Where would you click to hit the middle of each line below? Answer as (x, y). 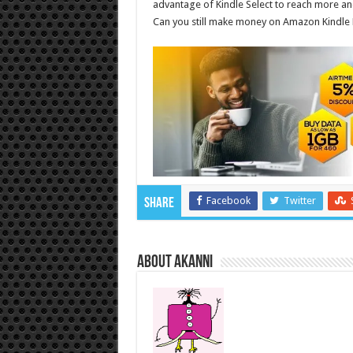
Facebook (228, 201)
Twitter (299, 201)
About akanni (175, 263)
